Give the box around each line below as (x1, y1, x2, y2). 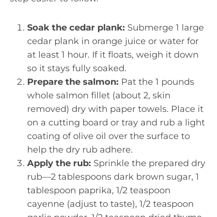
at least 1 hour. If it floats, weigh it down (27, 49, 199, 60)
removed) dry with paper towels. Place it (27, 104, 203, 114)
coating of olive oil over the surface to (27, 131, 190, 141)
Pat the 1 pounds (119, 77, 194, 87)
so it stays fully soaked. (27, 63, 126, 74)
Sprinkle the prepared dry (91, 158, 205, 169)
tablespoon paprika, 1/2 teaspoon (27, 185, 170, 196)
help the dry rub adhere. (27, 144, 133, 155)
